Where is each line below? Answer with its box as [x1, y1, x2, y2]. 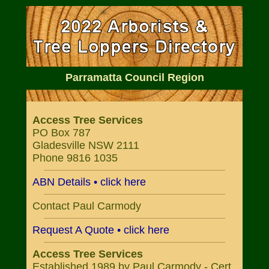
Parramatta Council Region [65, 71, 204, 83]
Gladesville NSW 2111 [32, 139, 139, 151]
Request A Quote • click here [32, 224, 169, 236]
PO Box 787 [32, 127, 91, 139]
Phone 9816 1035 [32, 152, 118, 164]
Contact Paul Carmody [32, 200, 141, 212]
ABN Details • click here [32, 176, 146, 188]
